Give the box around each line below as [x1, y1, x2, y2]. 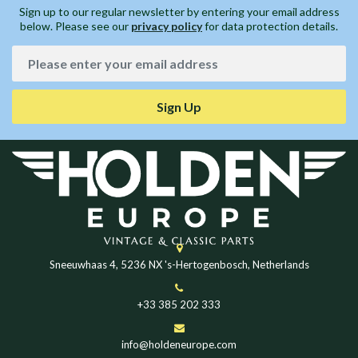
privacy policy [131, 18, 202, 33]
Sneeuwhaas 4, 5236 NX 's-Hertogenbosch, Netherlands [49, 257, 309, 271]
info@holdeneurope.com [121, 337, 237, 351]
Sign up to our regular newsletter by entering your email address [18, 4, 340, 18]
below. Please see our [20, 18, 131, 33]
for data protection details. [202, 18, 338, 33]
